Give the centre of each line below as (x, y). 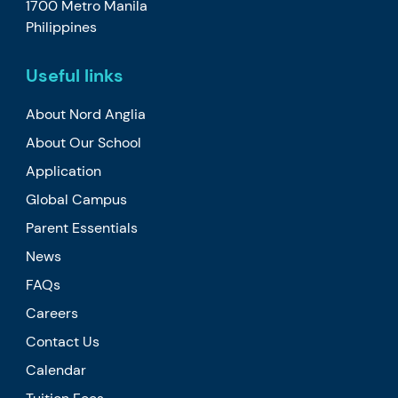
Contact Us (63, 341)
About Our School (84, 142)
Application (64, 171)
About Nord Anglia (86, 114)
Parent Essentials (82, 227)
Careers (52, 313)
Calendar (56, 370)
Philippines (62, 27)
